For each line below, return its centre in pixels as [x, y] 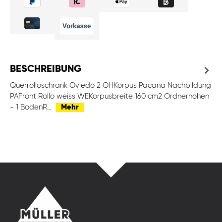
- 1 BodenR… [32, 108]
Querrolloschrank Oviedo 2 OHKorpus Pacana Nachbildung [111, 86]
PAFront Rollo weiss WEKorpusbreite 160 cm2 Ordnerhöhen [110, 97]
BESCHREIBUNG [46, 70]
